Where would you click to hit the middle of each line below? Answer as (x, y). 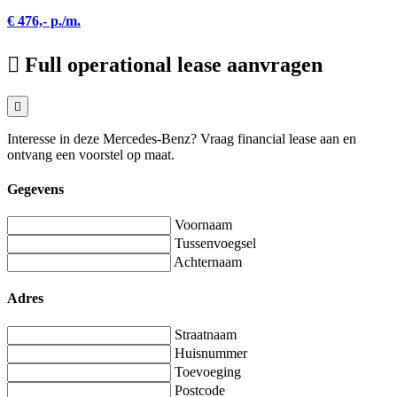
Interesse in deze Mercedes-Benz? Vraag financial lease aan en (182, 138)
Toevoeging (208, 371)
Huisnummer (211, 353)
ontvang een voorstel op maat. (91, 154)
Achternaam (208, 262)
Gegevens (35, 189)
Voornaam (203, 225)
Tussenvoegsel (215, 244)
